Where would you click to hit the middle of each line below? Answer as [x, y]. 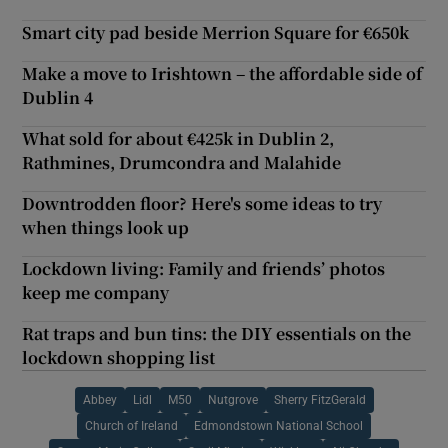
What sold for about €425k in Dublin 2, [178, 138]
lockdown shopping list [119, 357]
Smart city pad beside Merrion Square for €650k [216, 32]
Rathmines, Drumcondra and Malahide [182, 162]
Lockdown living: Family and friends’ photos [204, 268]
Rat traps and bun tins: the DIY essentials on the [217, 333]
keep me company [96, 292]
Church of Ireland [131, 425]
